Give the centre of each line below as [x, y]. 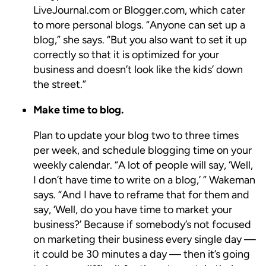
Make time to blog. [78, 110]
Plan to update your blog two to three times [136, 135]
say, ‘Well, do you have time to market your [133, 209]
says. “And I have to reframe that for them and [141, 194]
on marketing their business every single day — [145, 239]
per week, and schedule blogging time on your [142, 150]
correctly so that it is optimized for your [126, 54]
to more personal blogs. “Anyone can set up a [139, 25]
